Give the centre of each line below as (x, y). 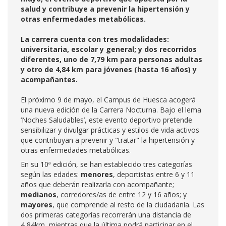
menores (97, 174)
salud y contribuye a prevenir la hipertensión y (105, 9)
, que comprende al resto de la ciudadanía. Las (128, 205)
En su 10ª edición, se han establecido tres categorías (106, 164)
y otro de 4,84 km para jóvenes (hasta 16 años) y (109, 69)
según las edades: (51, 174)
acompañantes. (49, 79)
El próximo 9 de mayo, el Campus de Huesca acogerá (108, 100)
